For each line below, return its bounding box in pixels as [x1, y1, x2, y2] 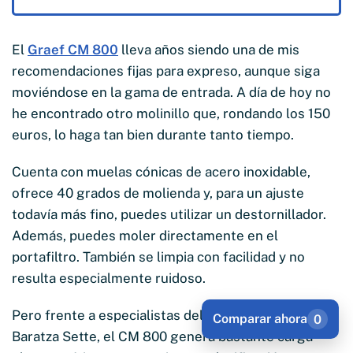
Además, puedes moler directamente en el [12, 227, 278, 243]
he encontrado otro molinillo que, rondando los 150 [12, 105, 330, 121]
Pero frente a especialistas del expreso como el [12, 307, 310, 323]
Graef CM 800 [28, 41, 118, 58]
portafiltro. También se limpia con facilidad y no [12, 248, 305, 265]
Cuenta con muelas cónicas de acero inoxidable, [12, 163, 310, 180]
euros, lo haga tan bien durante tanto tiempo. [12, 126, 294, 143]
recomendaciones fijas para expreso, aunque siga [12, 62, 320, 79]
